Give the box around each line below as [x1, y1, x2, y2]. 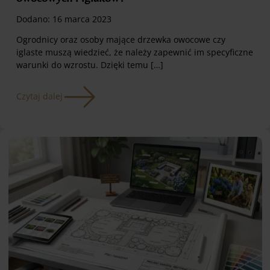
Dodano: [16, 13, 52, 25]
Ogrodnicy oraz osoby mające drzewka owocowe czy [16, 34, 225, 46]
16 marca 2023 [52, 13, 111, 25]
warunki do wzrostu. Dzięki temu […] [16, 59, 163, 71]
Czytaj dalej [16, 90, 63, 102]
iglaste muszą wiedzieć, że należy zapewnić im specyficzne [16, 46, 253, 58]
